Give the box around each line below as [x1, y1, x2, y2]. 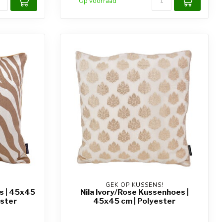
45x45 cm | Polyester [93, 196, 175, 206]
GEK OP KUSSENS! [105, 180, 164, 189]
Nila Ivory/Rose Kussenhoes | [80, 187, 189, 197]
